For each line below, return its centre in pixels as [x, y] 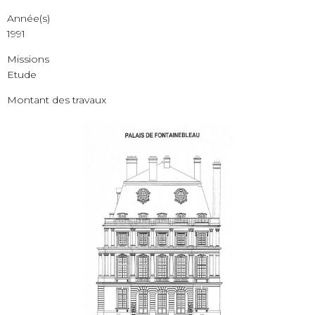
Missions [28, 59]
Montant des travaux [57, 100]
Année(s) [28, 18]
